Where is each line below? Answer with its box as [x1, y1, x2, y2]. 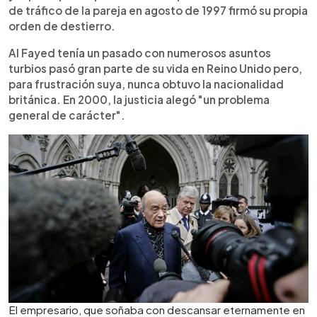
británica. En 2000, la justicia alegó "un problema [8, 92, 270, 106]
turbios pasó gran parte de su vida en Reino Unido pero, [8, 61, 302, 75]
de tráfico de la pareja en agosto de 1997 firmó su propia [8, 3, 308, 17]
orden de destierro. [8, 18, 115, 33]
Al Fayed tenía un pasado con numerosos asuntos [8, 45, 271, 59]
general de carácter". [8, 108, 125, 122]
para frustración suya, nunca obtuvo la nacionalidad [8, 76, 284, 91]
